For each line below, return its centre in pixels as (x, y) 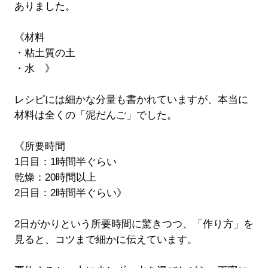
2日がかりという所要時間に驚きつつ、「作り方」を (134, 224)
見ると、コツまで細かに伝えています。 (106, 240)
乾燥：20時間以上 (55, 178)
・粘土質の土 (45, 53)
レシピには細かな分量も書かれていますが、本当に (131, 100)
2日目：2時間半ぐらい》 (70, 193)
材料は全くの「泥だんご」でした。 (95, 115)
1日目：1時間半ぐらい (65, 162)
